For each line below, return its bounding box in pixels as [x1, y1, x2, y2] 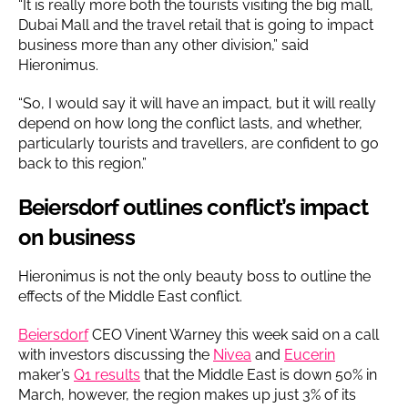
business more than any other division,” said [18, 36, 309, 54]
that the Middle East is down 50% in [140, 365, 377, 383]
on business [18, 223, 135, 250]
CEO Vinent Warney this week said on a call [88, 325, 379, 343]
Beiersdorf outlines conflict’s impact [18, 193, 368, 220]
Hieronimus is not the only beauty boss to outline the [18, 267, 371, 285]
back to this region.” [18, 154, 147, 172]
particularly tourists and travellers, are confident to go [18, 134, 379, 152]
